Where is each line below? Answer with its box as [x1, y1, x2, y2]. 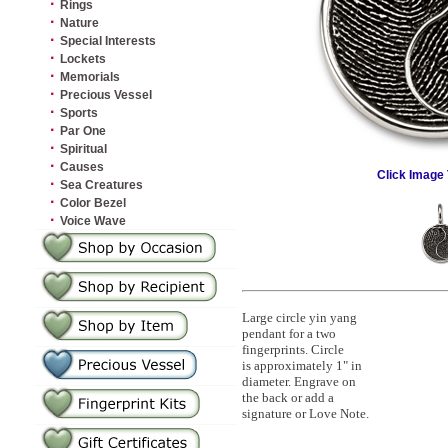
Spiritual [60, 142, 107, 156]
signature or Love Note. [242, 406, 369, 421]
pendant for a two [242, 326, 336, 341]
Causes [60, 160, 104, 174]
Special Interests [60, 34, 156, 48]
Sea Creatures [60, 178, 143, 192]
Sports [60, 106, 98, 120]
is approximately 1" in [242, 358, 362, 373]
